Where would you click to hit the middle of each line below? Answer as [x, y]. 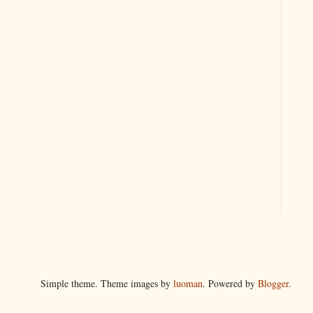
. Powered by [230, 283]
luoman [188, 283]
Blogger [273, 283]
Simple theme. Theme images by [107, 283]
